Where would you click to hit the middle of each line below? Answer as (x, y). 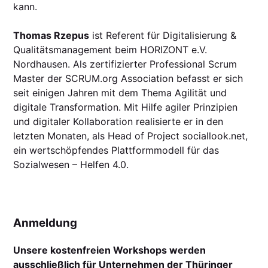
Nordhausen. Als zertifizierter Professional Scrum (125, 64)
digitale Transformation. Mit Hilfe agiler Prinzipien (126, 107)
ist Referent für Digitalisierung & (163, 36)
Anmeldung (45, 223)
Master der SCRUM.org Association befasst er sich (128, 79)
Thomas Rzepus (51, 36)
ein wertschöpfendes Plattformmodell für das (116, 150)
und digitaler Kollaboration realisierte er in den (118, 122)
